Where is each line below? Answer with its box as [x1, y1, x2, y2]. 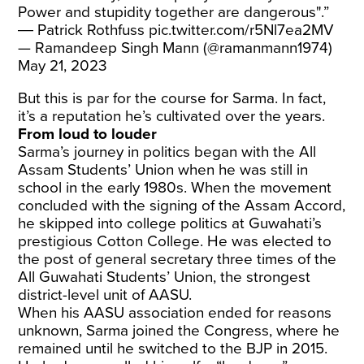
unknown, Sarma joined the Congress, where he [18, 322, 340, 340]
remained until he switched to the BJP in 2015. [18, 340, 328, 357]
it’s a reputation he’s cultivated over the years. [18, 107, 330, 125]
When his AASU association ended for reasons [18, 304, 332, 322]
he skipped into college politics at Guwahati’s [18, 214, 323, 232]
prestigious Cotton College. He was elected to [18, 232, 332, 250]
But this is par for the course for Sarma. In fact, [18, 89, 327, 107]
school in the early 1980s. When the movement [18, 179, 332, 197]
